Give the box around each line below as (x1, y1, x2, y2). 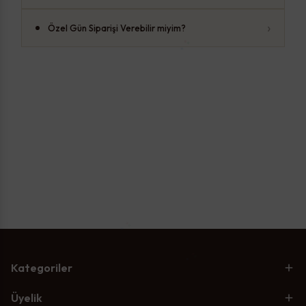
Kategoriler (11, 261, 72, 275)
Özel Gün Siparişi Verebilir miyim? (48, 22, 186, 33)
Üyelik (11, 291, 42, 305)
